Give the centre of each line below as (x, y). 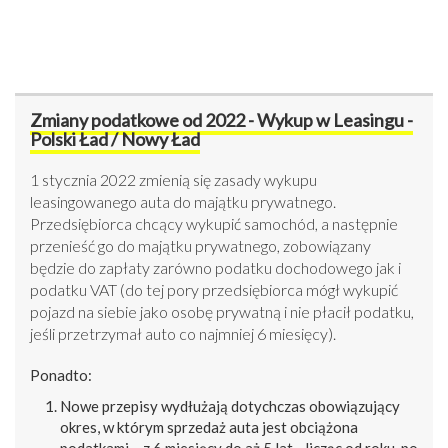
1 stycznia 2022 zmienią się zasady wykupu (173, 180)
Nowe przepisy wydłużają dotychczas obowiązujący (230, 406)
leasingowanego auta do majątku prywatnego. (183, 202)
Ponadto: (61, 375)
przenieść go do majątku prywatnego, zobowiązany (200, 246)
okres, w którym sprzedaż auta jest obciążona (209, 427)
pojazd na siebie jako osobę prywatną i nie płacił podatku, (222, 312)
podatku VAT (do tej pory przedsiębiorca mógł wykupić (214, 290)
